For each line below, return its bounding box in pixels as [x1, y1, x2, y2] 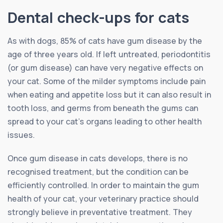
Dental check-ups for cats [7, 7, 189, 27]
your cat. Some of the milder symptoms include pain [7, 75, 206, 87]
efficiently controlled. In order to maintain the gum [7, 179, 199, 191]
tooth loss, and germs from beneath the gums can [7, 102, 198, 113]
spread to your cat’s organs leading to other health [7, 115, 202, 127]
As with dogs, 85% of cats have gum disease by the [7, 35, 202, 46]
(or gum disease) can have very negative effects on [7, 62, 203, 73]
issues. [7, 129, 35, 140]
